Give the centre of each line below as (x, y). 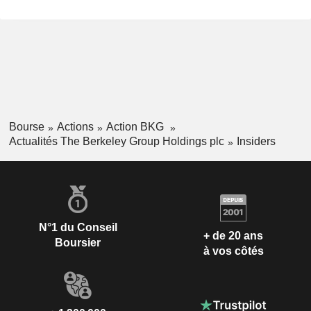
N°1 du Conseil (78, 227)
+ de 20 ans (233, 236)
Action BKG (136, 127)
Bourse (26, 127)
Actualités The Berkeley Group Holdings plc (116, 141)
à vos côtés (233, 251)
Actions (75, 127)
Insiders (256, 141)
